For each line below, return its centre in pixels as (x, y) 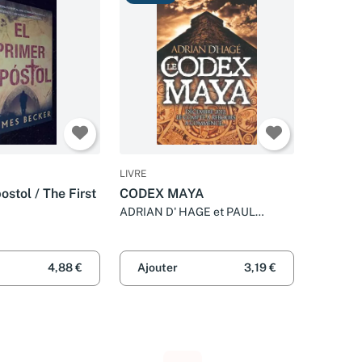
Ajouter (158, 268)
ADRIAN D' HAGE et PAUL (187, 212)
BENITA (140, 227)
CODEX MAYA (162, 194)
